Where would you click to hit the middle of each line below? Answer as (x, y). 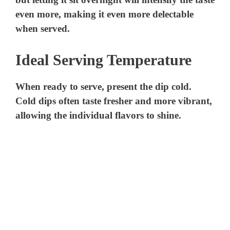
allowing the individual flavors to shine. (99, 115)
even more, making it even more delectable (105, 14)
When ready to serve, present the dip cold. (104, 86)
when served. (43, 29)
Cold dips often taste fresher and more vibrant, (114, 101)
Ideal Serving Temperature (103, 60)
